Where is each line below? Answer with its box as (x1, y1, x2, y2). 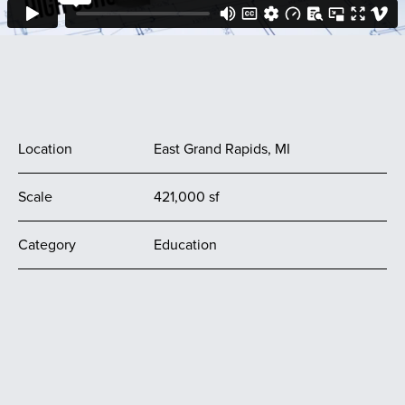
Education (154, 234, 217, 256)
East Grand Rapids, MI (154, 138, 290, 160)
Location (18, 138, 72, 160)
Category (18, 234, 76, 256)
